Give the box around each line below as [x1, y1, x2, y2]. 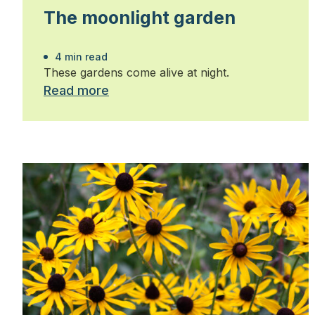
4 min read [52, 51, 108, 63]
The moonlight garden [44, 7, 236, 29]
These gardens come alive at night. [44, 65, 229, 80]
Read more [44, 83, 109, 98]
